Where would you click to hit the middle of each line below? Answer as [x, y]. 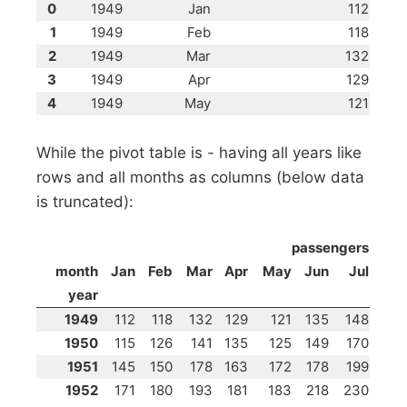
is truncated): [85, 201]
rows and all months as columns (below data [201, 177]
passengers [331, 247]
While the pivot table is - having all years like [199, 152]
